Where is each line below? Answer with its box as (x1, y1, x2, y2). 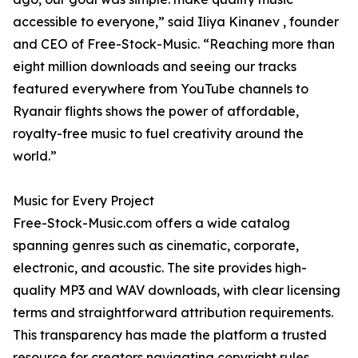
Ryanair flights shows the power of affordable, (13, 103, 299, 120)
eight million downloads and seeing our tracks (13, 58, 296, 75)
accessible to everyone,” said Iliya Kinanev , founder (13, 14, 339, 30)
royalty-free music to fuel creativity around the (13, 125, 304, 142)
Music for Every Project (13, 193, 154, 209)
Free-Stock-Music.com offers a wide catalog (13, 215, 290, 232)
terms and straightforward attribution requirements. (13, 304, 333, 321)
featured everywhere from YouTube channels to (13, 81, 308, 97)
